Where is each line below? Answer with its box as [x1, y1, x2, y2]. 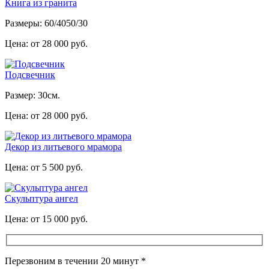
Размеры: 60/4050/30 [5, 18, 88, 29]
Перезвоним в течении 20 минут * [5, 255, 146, 266]
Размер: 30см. [5, 90, 60, 101]
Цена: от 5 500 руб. [5, 162, 83, 173]
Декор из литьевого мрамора [5, 142, 122, 153]
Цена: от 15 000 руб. [5, 214, 88, 225]
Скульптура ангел [5, 193, 78, 204]
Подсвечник [5, 70, 55, 80]
